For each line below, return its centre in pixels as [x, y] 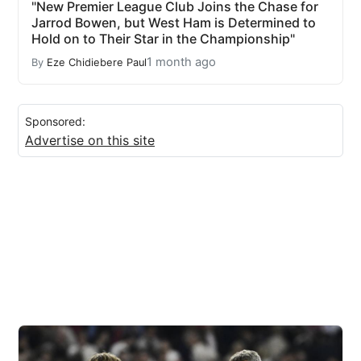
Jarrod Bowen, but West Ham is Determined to [174, 23]
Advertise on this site [90, 141]
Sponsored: [55, 122]
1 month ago [181, 62]
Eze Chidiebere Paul [97, 62]
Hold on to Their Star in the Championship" [163, 39]
